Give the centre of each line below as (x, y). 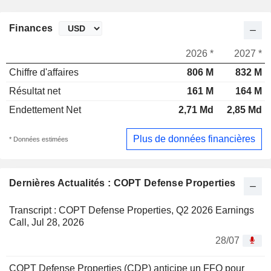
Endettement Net (45, 110)
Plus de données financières (194, 139)
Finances (31, 28)
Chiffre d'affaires (44, 73)
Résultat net (35, 91)
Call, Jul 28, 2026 (47, 222)
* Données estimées (39, 139)
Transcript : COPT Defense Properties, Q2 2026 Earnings (132, 210)
